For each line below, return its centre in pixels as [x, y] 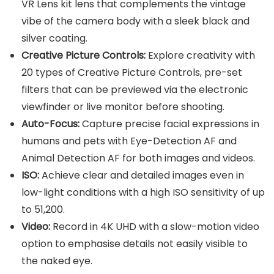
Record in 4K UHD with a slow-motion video [156, 226]
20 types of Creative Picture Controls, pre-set [132, 72]
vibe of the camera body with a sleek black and [135, 21]
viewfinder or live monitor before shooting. [123, 106]
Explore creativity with [200, 55]
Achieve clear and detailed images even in [143, 175]
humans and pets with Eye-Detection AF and [129, 141]
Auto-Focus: [52, 124]
